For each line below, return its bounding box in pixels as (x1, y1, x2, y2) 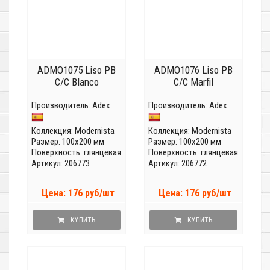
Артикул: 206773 (31, 158, 90, 169)
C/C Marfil (174, 76, 213, 89)
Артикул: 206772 (148, 158, 207, 169)
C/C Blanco (54, 76, 99, 89)
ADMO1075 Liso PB (37, 64, 116, 77)
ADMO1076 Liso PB (154, 64, 233, 77)
